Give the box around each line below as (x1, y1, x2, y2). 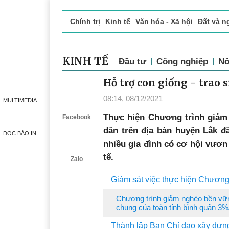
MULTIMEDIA (3, 97, 37, 103)
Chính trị (70, 17, 100, 26)
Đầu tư (119, 57, 146, 66)
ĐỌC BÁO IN (3, 130, 36, 136)
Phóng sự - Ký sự (155, 39, 217, 47)
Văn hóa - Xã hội (135, 17, 193, 26)
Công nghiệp (156, 57, 208, 66)
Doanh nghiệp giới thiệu (65, 39, 150, 47)
